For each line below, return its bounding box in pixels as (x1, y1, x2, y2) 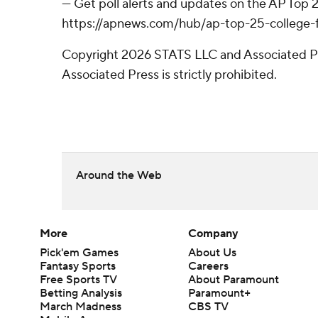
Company (188, 226, 239, 241)
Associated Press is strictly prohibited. (62, 67, 277, 83)
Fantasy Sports (40, 259, 116, 273)
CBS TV (188, 300, 229, 314)
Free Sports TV (40, 273, 117, 287)
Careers (188, 259, 229, 273)
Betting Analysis (40, 286, 122, 300)
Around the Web (76, 168, 162, 182)
